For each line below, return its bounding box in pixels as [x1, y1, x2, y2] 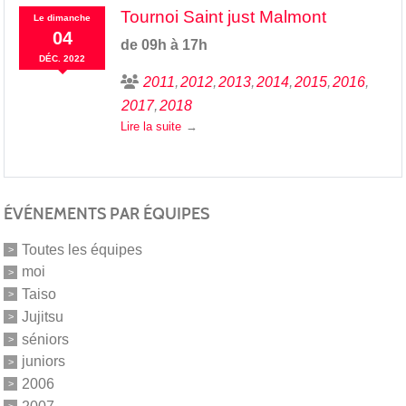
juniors [22, 353, 65, 370]
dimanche [47, 12, 92, 23]
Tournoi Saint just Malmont [120, 6, 326, 26]
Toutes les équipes [22, 241, 142, 257]
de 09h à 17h [120, 36, 208, 53]
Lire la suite [120, 119, 181, 133]
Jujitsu [22, 308, 63, 324]
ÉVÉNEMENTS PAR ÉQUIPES [4, 203, 209, 224]
